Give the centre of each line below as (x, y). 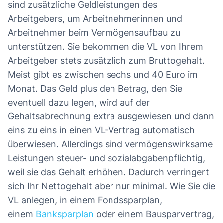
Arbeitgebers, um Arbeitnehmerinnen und (95, 19)
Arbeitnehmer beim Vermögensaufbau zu (94, 33)
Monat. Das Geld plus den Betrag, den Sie (95, 89)
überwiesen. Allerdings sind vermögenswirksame (110, 144)
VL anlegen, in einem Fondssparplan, (85, 200)
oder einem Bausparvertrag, (154, 214)
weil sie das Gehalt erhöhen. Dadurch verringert (109, 172)
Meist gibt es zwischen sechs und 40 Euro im (103, 75)
